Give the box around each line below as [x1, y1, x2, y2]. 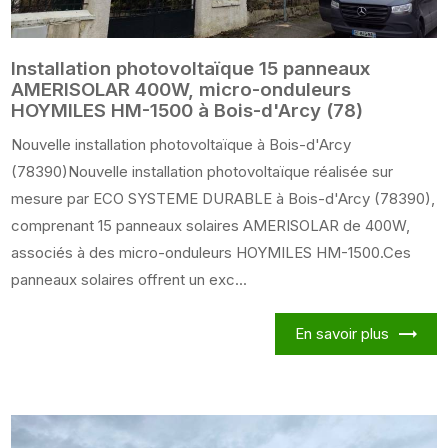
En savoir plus [294, 324, 389, 344]
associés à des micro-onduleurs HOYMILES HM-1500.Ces [11, 243, 412, 263]
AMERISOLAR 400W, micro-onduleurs [11, 78, 352, 102]
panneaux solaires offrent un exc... [11, 270, 248, 290]
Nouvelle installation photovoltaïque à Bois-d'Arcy [11, 135, 352, 155]
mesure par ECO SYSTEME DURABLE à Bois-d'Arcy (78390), [11, 189, 436, 209]
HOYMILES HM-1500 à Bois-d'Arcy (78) [11, 99, 364, 123]
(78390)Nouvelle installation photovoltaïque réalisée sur [11, 162, 394, 182]
